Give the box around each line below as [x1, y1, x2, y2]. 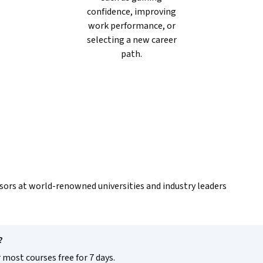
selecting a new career [86, 33, 177, 46]
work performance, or [87, 19, 176, 32]
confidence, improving [87, 5, 176, 18]
